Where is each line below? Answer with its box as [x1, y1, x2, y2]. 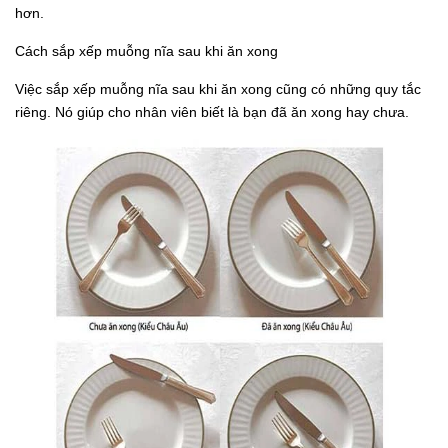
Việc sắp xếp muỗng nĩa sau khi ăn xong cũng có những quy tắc [15, 81, 421, 98]
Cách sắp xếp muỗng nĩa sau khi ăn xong [15, 43, 278, 60]
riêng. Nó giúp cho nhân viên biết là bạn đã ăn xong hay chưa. [15, 104, 409, 121]
